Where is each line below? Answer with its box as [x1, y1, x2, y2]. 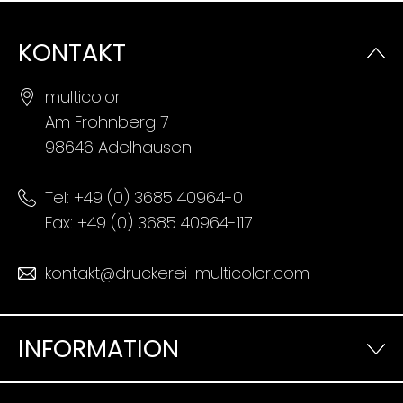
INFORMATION [18, 332, 179, 366]
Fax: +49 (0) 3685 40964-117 [45, 211, 252, 235]
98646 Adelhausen [45, 136, 192, 159]
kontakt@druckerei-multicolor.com [45, 262, 309, 285]
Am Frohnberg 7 [45, 111, 168, 134]
